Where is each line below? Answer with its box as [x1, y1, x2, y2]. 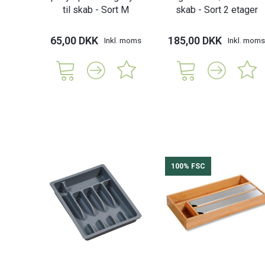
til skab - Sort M [63, 4, 129, 15]
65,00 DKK [50, 34, 98, 47]
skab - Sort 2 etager [175, 4, 258, 15]
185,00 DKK [168, 34, 222, 47]
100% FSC [171, 162, 205, 171]
